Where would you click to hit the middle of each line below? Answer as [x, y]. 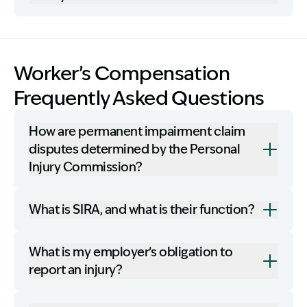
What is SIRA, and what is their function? [142, 210]
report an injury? [76, 270]
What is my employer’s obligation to [131, 252]
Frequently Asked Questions [139, 98]
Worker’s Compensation [122, 73]
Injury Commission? [86, 167]
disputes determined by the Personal [135, 149]
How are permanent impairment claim [137, 132]
